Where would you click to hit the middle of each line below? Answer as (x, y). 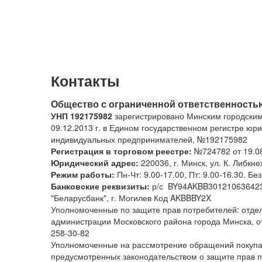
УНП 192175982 (82, 116)
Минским (205, 116)
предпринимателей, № (161, 139)
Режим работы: (83, 174)
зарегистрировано (151, 116)
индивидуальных (84, 139)
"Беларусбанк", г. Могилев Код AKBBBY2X (131, 198)
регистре (228, 127)
